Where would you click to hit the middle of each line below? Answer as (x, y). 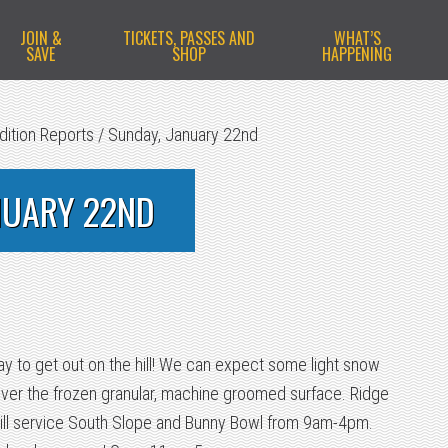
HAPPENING (357, 54)
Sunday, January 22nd (181, 134)
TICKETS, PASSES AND (188, 38)
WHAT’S (357, 38)
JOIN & (40, 38)
